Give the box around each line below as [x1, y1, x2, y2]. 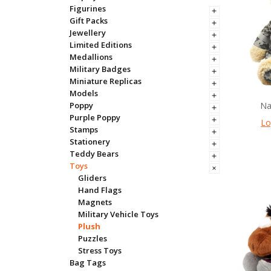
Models [69, 87, 98, 99]
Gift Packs [69, 15, 108, 26]
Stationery [69, 135, 110, 147]
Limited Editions [69, 39, 132, 50]
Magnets [77, 196, 112, 207]
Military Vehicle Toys [77, 208, 158, 220]
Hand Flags [77, 184, 122, 195]
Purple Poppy [69, 111, 120, 123]
